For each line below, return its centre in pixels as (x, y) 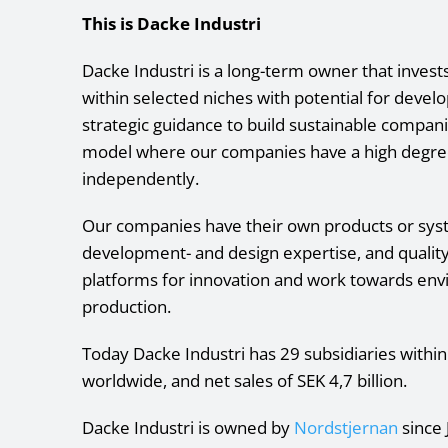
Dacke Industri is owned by (188, 427)
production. (126, 306)
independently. (140, 178)
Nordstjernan (346, 427)
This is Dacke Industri (171, 23)
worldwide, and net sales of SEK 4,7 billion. (244, 380)
